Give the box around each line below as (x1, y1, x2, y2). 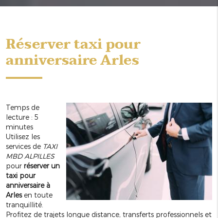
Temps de (6, 103, 39, 112)
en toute (22, 191, 53, 200)
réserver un (24, 162, 60, 170)
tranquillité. (6, 200, 43, 209)
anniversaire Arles (6, 49, 139, 73)
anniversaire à (6, 181, 50, 190)
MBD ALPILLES (6, 152, 54, 161)
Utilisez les (6, 132, 40, 141)
